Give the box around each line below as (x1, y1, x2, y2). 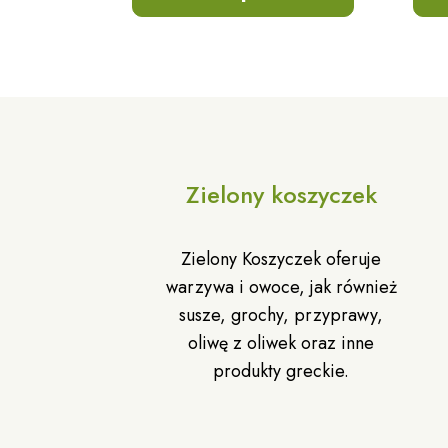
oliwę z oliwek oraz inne (188, 330, 374, 356)
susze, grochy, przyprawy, (179, 302, 383, 328)
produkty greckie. (213, 358, 349, 384)
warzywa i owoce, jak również (165, 274, 397, 300)
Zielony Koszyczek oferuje (181, 246, 381, 272)
